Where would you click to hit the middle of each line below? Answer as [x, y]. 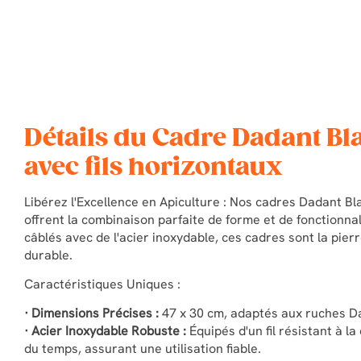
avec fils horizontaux [153, 167]
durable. [48, 255]
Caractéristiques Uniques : [102, 284]
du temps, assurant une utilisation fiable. [143, 348]
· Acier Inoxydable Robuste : [105, 330]
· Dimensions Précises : [91, 313]
